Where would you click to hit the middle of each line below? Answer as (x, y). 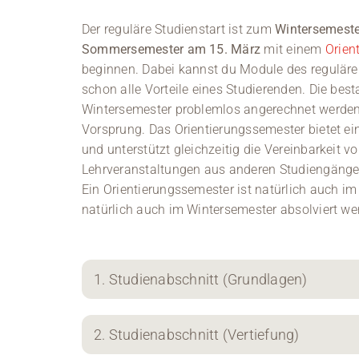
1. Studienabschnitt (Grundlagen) (200, 280)
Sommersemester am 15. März (171, 50)
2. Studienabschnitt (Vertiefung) (196, 335)
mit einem (293, 50)
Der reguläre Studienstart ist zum (178, 30)
